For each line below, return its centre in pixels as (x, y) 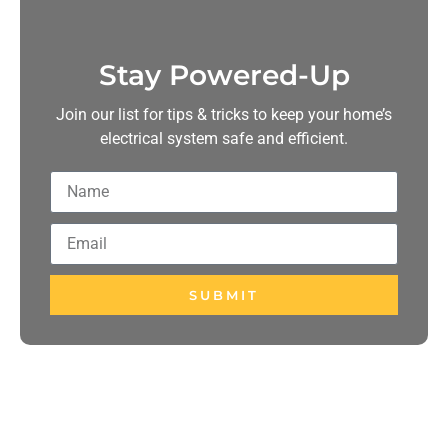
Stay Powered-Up (224, 75)
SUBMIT (224, 294)
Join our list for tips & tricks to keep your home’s (224, 115)
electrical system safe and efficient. (224, 139)
